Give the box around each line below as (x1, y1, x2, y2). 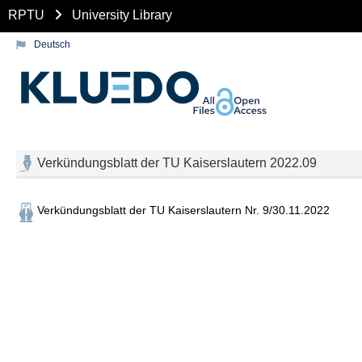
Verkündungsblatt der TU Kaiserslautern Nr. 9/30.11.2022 (37, 203, 330, 217)
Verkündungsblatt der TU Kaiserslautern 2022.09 (37, 156, 317, 170)
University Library (72, 7, 172, 22)
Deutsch (34, 39, 70, 50)
